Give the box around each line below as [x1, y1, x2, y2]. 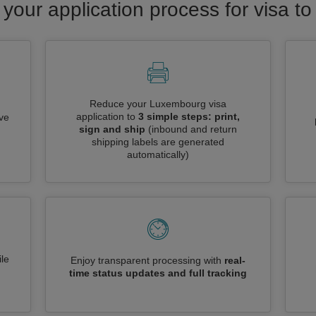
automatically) [127, 149, 189, 160]
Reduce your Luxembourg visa [90, 98, 226, 109]
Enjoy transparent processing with [71, 255, 224, 266]
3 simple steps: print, [138, 111, 240, 122]
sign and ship [79, 123, 145, 135]
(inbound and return [148, 123, 237, 135]
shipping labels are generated [92, 136, 224, 147]
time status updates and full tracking [69, 267, 247, 279]
